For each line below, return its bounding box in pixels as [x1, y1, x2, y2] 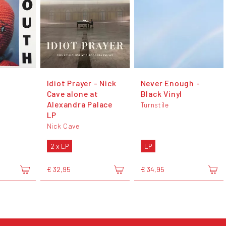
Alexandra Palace [46, 99, 113, 109]
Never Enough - [140, 78, 200, 88]
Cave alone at [46, 88, 98, 98]
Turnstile [140, 100, 169, 109]
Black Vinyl [140, 88, 183, 98]
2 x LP [50, 141, 69, 150]
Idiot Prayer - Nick [46, 78, 117, 88]
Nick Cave [46, 121, 80, 130]
